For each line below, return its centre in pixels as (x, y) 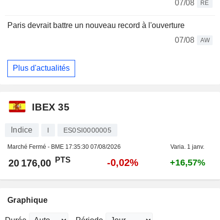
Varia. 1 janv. (187, 147)
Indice (22, 130)
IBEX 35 (51, 107)
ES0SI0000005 (87, 130)
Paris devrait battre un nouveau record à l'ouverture (96, 25)
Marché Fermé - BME (36, 147)
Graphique (28, 200)
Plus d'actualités (41, 68)
